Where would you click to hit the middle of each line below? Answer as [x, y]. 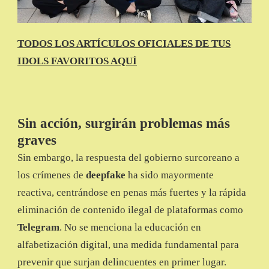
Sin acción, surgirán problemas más [124, 124]
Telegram [38, 228]
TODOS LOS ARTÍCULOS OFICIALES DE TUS [124, 44]
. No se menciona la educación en [130, 228]
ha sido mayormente [171, 175]
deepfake [107, 175]
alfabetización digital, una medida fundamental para [128, 245]
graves [37, 141]
